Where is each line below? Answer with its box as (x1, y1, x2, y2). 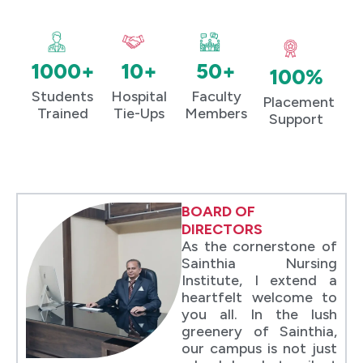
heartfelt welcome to (181, 288, 337, 306)
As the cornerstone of (181, 237, 337, 255)
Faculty (190, 87, 241, 105)
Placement (262, 92, 335, 111)
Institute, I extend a (181, 271, 337, 289)
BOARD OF (181, 202, 255, 220)
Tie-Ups (113, 104, 165, 122)
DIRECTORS (181, 220, 263, 238)
